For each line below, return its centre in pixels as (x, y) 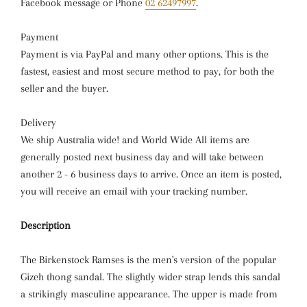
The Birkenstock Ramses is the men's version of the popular (148, 260)
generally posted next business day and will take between (142, 157)
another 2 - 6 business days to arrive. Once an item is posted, (151, 174)
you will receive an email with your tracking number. (134, 191)
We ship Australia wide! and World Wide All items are (135, 140)
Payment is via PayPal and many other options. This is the (145, 54)
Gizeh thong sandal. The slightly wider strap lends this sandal (150, 277)
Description (46, 225)
